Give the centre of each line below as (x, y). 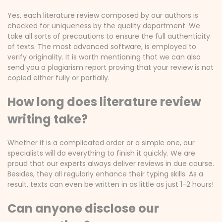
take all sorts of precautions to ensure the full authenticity (109, 36)
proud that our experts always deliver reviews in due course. (111, 164)
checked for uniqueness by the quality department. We (104, 26)
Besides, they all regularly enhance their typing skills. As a (105, 174)
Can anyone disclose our (83, 208)
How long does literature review (104, 102)
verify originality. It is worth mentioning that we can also (104, 57)
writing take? (48, 119)
